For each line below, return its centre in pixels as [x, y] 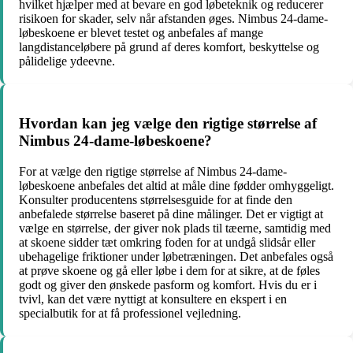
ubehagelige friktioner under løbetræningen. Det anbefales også [176, 256]
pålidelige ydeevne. [67, 61]
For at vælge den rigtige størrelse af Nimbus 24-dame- [153, 171]
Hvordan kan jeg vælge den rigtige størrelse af [168, 123]
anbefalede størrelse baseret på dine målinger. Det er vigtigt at [171, 214]
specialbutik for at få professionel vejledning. [130, 313]
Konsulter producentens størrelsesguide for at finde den [156, 199]
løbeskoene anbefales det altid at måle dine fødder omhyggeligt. [176, 185]
